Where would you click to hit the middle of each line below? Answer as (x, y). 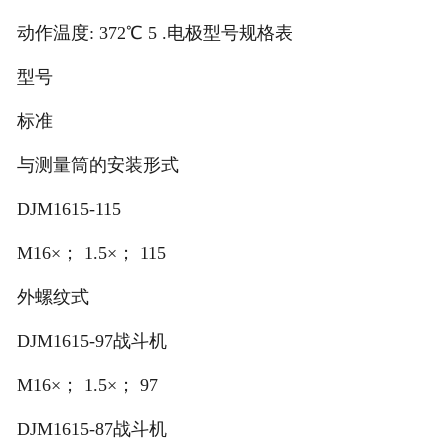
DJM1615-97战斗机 (91, 341)
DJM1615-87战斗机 (91, 429)
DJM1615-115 (68, 209)
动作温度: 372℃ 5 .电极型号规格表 (154, 33)
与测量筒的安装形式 (97, 165)
